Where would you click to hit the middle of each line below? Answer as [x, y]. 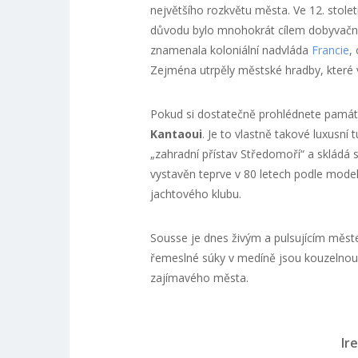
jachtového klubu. [195, 194]
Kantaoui [176, 134]
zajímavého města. [199, 278]
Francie [330, 50]
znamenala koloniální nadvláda [231, 50]
